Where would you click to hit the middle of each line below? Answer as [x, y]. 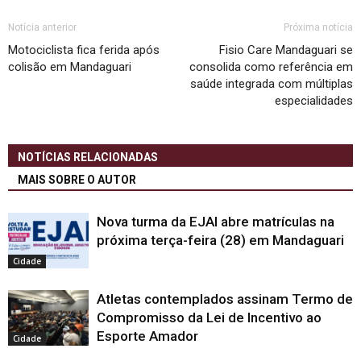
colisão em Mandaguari [70, 67]
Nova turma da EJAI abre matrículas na [216, 222]
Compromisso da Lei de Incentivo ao [209, 317]
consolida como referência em [271, 67]
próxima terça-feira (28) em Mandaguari [220, 240]
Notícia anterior [42, 27]
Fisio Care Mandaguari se [286, 50]
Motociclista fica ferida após [84, 50]
